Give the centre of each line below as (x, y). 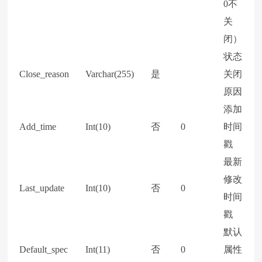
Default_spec (44, 249)
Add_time (38, 127)
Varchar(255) (110, 74)
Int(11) (98, 249)
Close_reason (44, 74)
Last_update (42, 188)
